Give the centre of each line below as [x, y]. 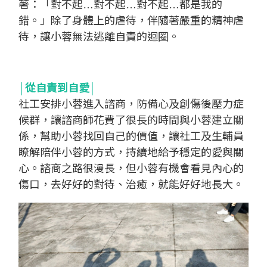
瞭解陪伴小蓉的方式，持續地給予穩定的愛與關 [131, 153]
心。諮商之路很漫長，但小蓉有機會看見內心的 [131, 169]
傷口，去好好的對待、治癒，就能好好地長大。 [131, 185]
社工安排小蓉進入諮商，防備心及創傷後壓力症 [131, 105]
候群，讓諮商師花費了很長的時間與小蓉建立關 [131, 121]
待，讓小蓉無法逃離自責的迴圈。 [99, 37]
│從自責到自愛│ [57, 89]
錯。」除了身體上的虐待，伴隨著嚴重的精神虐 [131, 21]
